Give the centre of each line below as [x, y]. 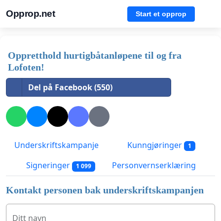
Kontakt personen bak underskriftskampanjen [105, 190]
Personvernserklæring [154, 166]
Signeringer [48, 166]
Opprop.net [30, 14]
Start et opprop [161, 14]
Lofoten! [26, 67]
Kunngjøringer [155, 145]
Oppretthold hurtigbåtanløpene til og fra [95, 55]
